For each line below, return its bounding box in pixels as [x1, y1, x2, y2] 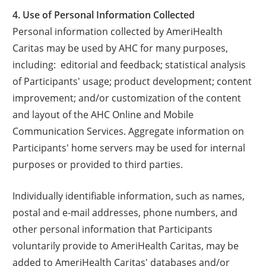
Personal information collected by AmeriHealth [12, 24, 223, 37]
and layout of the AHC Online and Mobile [12, 107, 194, 121]
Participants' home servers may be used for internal [12, 141, 246, 154]
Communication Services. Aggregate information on [12, 124, 245, 137]
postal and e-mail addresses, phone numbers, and [12, 205, 238, 218]
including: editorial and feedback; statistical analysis [12, 58, 246, 71]
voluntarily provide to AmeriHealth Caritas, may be [12, 239, 239, 252]
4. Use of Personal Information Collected [12, 8, 195, 21]
